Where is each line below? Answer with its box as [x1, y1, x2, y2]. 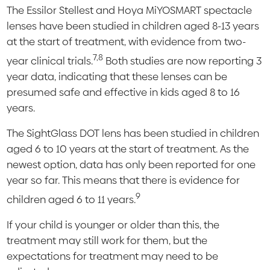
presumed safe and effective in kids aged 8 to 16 [7, 85, 240, 100]
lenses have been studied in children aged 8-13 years [7, 19, 260, 34]
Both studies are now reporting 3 [103, 54, 262, 69]
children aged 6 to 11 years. [7, 192, 136, 207]
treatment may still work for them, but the [7, 233, 208, 248]
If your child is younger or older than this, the [7, 217, 220, 232]
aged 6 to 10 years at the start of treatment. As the [7, 142, 250, 157]
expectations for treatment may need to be [7, 248, 219, 263]
